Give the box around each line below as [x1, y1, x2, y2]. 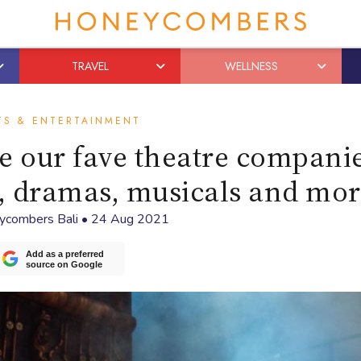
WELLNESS [224, 58, 278, 74]
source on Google [26, 259, 102, 270]
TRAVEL [71, 58, 109, 74]
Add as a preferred [26, 249, 104, 259]
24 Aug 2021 [91, 210, 169, 228]
